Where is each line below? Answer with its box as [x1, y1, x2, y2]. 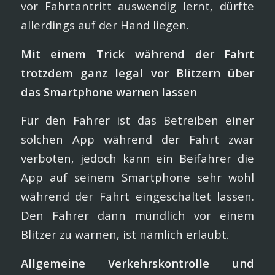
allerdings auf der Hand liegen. [20, 17, 189, 33]
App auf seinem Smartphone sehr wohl [20, 169, 255, 185]
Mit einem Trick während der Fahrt [20, 45, 255, 61]
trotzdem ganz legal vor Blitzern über [20, 64, 255, 80]
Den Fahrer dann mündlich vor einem [20, 207, 255, 223]
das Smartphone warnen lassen [20, 83, 197, 99]
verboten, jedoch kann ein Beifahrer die [20, 150, 255, 166]
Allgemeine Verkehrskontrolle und [20, 255, 255, 271]
